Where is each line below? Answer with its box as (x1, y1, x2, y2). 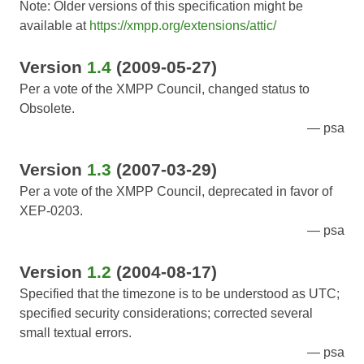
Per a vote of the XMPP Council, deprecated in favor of (19, 184, 332, 199)
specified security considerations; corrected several (19, 306, 313, 321)
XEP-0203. (19, 204, 83, 219)
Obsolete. (19, 102, 75, 116)
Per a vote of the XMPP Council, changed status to (19, 82, 310, 97)
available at (19, 19, 89, 33)
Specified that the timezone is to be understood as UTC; (19, 287, 340, 301)
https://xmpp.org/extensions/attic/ (89, 19, 276, 33)
